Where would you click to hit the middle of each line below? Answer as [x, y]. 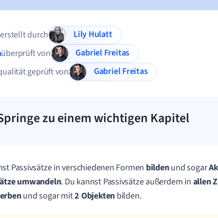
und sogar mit [49, 196]
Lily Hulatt [100, 35]
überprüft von [26, 53]
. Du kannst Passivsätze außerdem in [127, 182]
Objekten [99, 196]
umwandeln [39, 182]
